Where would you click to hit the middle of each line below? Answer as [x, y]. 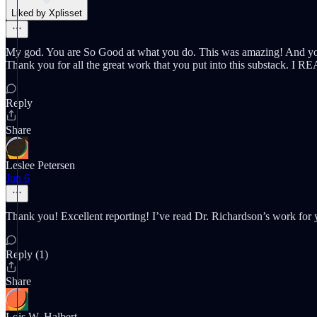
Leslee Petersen [40, 165]
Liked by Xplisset [47, 13]
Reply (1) [27, 254]
